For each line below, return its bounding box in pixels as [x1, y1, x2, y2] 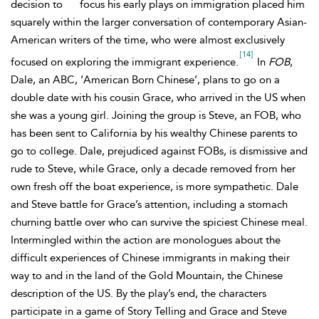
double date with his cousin [11, 91, 142, 104]
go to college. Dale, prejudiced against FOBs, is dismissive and [11, 145, 308, 157]
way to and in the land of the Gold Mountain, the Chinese [11, 269, 283, 282]
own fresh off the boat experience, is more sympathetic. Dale [11, 180, 298, 193]
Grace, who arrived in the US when [142, 91, 305, 104]
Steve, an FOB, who [209, 109, 301, 122]
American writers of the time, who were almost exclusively [11, 33, 285, 46]
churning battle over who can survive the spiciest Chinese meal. [11, 216, 308, 229]
